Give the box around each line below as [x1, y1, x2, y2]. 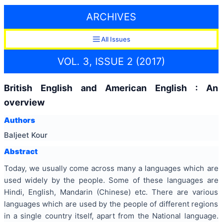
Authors [3, 115, 35, 125]
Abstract [3, 146, 38, 156]
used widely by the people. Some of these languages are [3, 175, 219, 185]
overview [3, 97, 45, 108]
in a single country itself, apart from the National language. [3, 211, 219, 221]
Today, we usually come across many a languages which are [3, 164, 219, 173]
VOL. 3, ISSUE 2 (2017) [57, 55, 165, 67]
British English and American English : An [3, 82, 219, 93]
